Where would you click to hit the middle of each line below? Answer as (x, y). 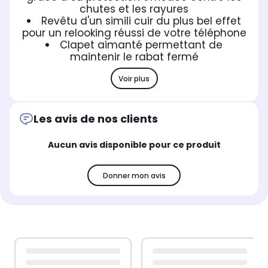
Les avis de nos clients (96, 119)
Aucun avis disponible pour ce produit (134, 145)
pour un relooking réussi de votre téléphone (134, 33)
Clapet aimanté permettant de (141, 45)
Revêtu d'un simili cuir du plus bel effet (141, 21)
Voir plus (134, 78)
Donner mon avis (134, 175)
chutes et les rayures (134, 9)
